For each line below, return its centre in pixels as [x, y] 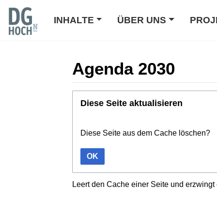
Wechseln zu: [95, 95]
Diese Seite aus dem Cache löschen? [145, 133]
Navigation [137, 95]
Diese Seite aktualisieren [132, 103]
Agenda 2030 [124, 68]
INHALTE [74, 20]
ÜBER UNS [142, 20]
